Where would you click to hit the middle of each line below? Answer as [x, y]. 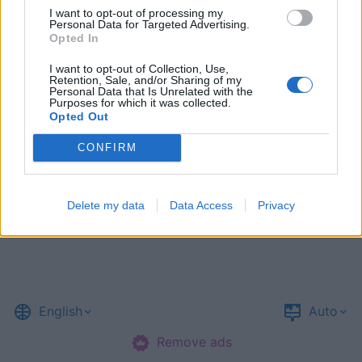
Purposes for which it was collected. [140, 102]
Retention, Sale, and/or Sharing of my [145, 80]
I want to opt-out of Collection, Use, [139, 68]
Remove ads [194, 342]
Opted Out [79, 116]
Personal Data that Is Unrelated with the [151, 91]
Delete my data [106, 205]
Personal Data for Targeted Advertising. [149, 24]
